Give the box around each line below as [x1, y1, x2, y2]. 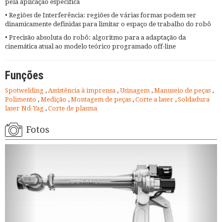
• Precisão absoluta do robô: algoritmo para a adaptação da [5, 33, 186, 41]
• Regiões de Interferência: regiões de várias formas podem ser [5, 11, 196, 19]
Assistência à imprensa [48, 86, 117, 94]
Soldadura [178, 95, 210, 103]
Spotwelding [5, 86, 45, 94]
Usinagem [120, 86, 151, 94]
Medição [41, 95, 68, 103]
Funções [5, 68, 44, 82]
